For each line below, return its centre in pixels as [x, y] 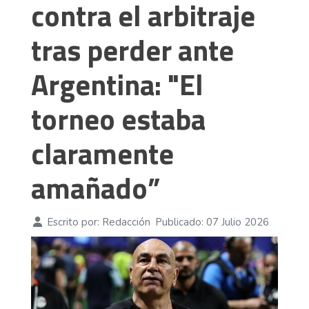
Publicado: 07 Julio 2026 [212, 222]
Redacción [126, 222]
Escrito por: [73, 222]
